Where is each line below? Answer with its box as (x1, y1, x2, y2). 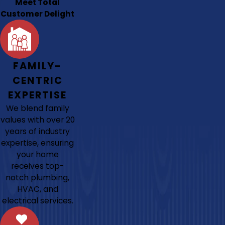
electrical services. (2, 195, 73, 206)
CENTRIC (12, 73, 63, 87)
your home (16, 149, 59, 160)
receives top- (11, 160, 64, 171)
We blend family (6, 102, 69, 114)
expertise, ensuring (1, 137, 74, 148)
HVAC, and (17, 183, 58, 194)
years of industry (5, 126, 70, 137)
